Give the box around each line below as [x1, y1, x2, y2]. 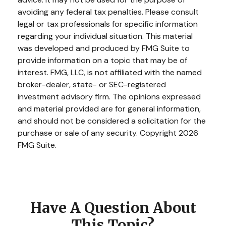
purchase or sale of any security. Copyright [18, 128, 179, 139]
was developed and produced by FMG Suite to [18, 43, 190, 54]
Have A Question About [30, 199, 196, 217]
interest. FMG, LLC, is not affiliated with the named [18, 67, 202, 78]
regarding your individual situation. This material [18, 31, 193, 42]
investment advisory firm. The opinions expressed [18, 91, 201, 102]
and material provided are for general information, [18, 103, 201, 115]
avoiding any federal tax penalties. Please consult [18, 7, 199, 18]
